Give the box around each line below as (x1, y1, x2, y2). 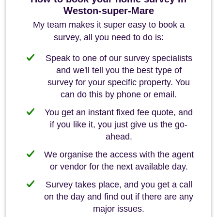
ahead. (105, 132, 132, 141)
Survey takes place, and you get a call (45, 180, 192, 189)
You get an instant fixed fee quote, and (45, 108, 193, 117)
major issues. (93, 204, 144, 214)
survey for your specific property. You (47, 77, 190, 87)
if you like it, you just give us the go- (50, 120, 187, 129)
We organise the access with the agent (44, 150, 194, 159)
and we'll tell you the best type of (56, 65, 182, 75)
